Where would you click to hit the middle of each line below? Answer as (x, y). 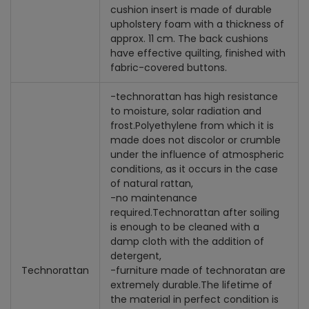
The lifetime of (237, 285)
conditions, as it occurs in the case (194, 169)
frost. (123, 126)
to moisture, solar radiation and (186, 111)
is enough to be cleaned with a (185, 227)
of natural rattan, (152, 183)
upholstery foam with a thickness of (197, 24)
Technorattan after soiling (216, 212)
